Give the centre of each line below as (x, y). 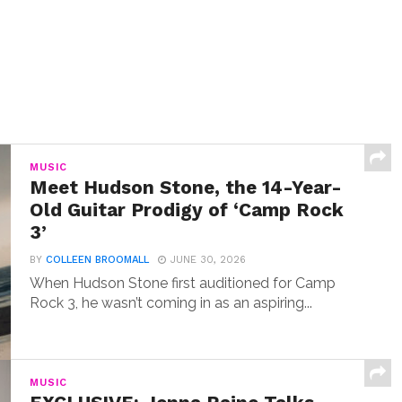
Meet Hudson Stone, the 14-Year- (186, 188)
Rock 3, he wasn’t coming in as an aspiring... (171, 303)
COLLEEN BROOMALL (98, 260)
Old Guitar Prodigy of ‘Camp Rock (187, 210)
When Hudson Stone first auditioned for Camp (183, 283)
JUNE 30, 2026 (209, 260)
